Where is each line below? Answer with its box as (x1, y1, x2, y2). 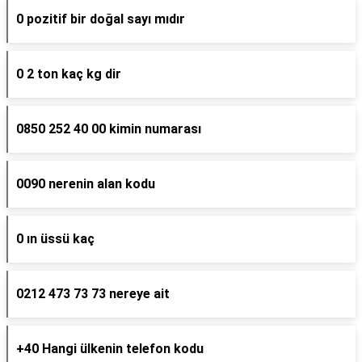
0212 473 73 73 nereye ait (16, 286, 170, 301)
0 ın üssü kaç (16, 231, 95, 246)
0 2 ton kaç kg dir (16, 66, 121, 82)
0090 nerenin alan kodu (16, 176, 155, 192)
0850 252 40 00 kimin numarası (16, 121, 201, 137)
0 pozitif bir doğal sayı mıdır (16, 11, 185, 27)
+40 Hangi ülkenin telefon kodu (16, 341, 204, 356)
